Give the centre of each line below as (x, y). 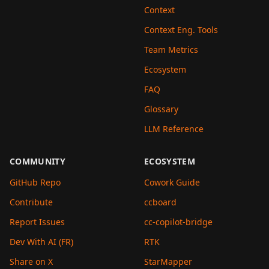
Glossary (161, 109)
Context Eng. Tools (181, 30)
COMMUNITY (38, 161)
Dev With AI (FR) (41, 242)
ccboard (160, 202)
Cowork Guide (172, 182)
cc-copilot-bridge (178, 222)
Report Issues (37, 222)
